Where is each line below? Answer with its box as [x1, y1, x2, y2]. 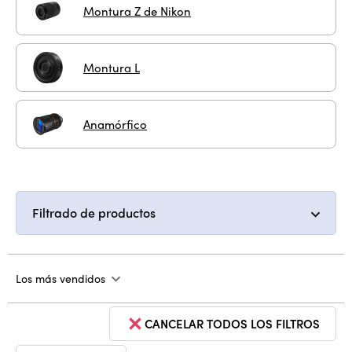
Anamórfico [83, 115, 147, 133]
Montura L [83, 58, 140, 76]
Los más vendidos [16, 270, 105, 286]
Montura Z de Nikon [83, 2, 191, 20]
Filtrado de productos [32, 203, 156, 222]
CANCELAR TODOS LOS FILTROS [145, 315, 320, 332]
